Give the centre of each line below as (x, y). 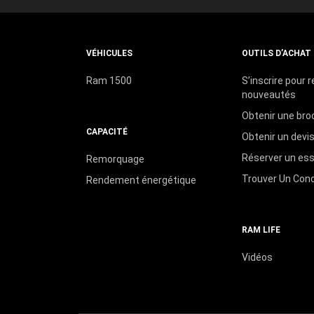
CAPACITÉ (107, 131)
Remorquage (115, 159)
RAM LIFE (261, 230)
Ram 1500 (109, 80)
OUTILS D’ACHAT (276, 53)
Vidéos (257, 257)
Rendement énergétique (141, 180)
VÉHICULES (109, 53)
